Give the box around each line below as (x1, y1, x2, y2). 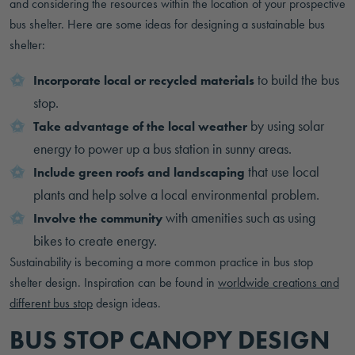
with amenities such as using (162, 208, 315, 227)
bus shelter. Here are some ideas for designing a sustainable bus (10, 16, 325, 32)
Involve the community (33, 210, 162, 227)
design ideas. (93, 295, 161, 311)
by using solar (247, 116, 324, 135)
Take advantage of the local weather (33, 118, 247, 135)
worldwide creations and (218, 274, 339, 291)
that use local (245, 162, 319, 181)
